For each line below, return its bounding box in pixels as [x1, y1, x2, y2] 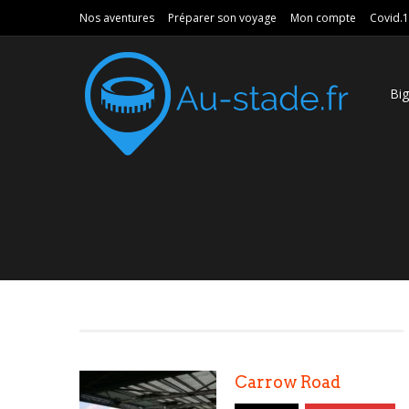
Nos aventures [79, 10, 154, 26]
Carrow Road [235, 372, 341, 392]
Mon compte [290, 10, 356, 26]
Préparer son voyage [168, 10, 277, 26]
